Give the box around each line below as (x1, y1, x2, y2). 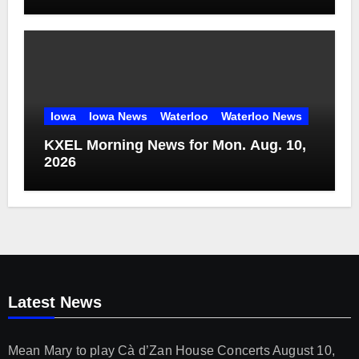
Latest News (7, 292, 102, 311)
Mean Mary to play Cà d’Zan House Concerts (7, 343, 270, 357)
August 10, (272, 343, 335, 357)
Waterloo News (220, 109, 302, 123)
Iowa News (88, 109, 147, 123)
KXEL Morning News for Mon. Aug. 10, (43, 136, 306, 153)
